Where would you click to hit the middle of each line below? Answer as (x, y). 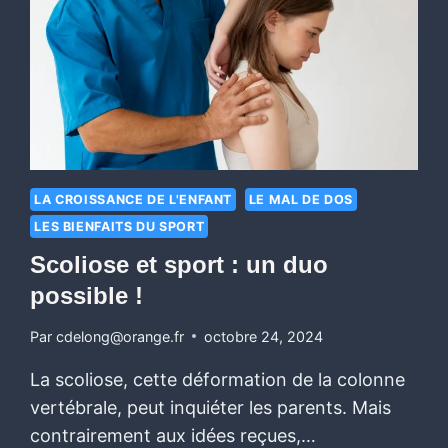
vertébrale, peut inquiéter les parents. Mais (211, 407)
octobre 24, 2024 (263, 336)
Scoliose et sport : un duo (179, 264)
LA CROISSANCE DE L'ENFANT (133, 200)
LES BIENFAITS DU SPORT (119, 227)
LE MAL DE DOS (300, 200)
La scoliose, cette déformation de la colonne (218, 379)
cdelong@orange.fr (119, 336)
